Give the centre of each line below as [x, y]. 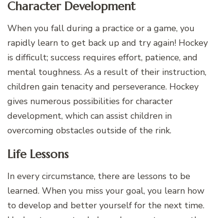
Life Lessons [38, 154]
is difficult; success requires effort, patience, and [102, 58]
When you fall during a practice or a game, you [101, 28]
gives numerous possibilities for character [90, 101]
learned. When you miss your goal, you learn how [106, 191]
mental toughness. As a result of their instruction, [107, 72]
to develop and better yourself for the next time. [106, 206]
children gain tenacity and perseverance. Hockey [103, 87]
